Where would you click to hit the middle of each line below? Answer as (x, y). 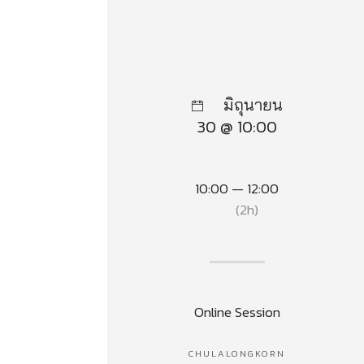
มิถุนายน (253, 104)
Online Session (237, 312)
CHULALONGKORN (237, 354)
